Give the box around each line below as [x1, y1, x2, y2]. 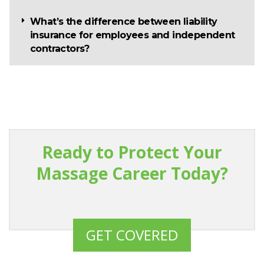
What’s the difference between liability [30, 16, 217, 28]
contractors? [30, 43, 90, 55]
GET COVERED [86, 225, 178, 245]
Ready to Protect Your [42, 141, 222, 164]
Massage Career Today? [36, 162, 228, 185]
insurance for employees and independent [30, 29, 235, 41]
